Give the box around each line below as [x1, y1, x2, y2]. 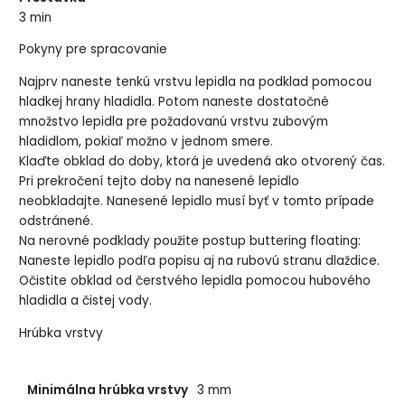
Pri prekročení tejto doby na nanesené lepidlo [19, 173, 300, 191]
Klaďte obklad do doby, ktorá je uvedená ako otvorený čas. [19, 153, 386, 171]
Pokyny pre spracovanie [19, 41, 168, 59]
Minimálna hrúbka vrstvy [26, 381, 188, 399]
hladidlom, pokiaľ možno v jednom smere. [19, 133, 274, 151]
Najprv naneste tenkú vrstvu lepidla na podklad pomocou [19, 73, 372, 91]
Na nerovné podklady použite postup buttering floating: [19, 232, 362, 250]
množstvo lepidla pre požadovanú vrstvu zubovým [19, 113, 329, 131]
